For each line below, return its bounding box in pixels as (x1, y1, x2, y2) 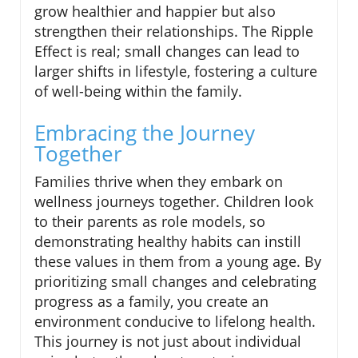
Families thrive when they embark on (34, 172, 283, 192)
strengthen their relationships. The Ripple (34, 22, 313, 42)
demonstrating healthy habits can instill (34, 232, 301, 252)
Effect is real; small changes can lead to (34, 42, 300, 62)
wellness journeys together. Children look (34, 192, 313, 212)
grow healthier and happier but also (34, 2, 276, 22)
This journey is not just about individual (34, 332, 301, 352)
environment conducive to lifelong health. (34, 312, 316, 332)
